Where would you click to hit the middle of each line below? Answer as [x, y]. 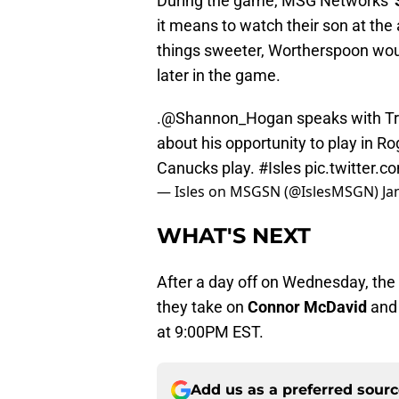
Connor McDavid [309, 307]
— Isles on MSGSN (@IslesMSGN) [269, 192]
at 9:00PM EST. [210, 332]
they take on [202, 307]
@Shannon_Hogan [227, 118]
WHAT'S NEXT [234, 236]
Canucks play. [208, 168]
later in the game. [219, 76]
